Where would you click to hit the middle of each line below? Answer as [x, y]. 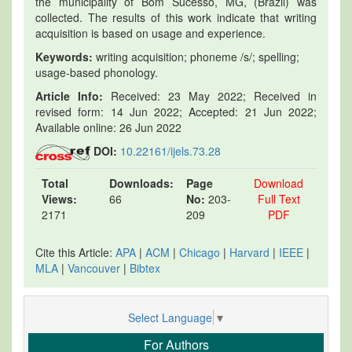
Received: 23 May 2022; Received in [210, 95]
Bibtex [145, 268]
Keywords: [64, 56]
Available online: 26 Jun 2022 [108, 127]
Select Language [170, 318]
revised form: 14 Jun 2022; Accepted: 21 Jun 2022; [176, 111]
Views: [59, 198]
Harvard [249, 252]
